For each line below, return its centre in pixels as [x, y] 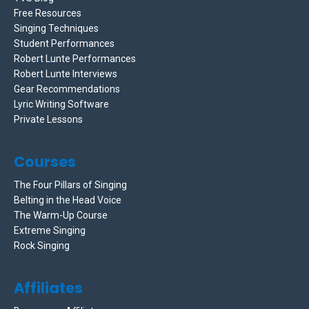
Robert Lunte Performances [75, 59]
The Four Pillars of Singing [70, 185]
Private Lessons [48, 120]
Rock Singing [42, 246]
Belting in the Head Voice [68, 200]
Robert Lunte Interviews [66, 74]
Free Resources [48, 13]
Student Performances [64, 44]
